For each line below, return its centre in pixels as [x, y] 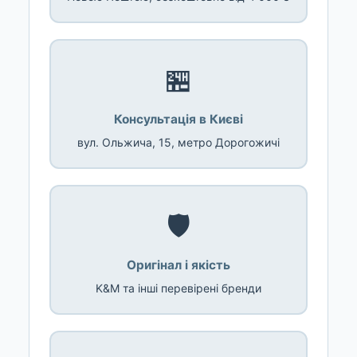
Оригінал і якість [178, 265]
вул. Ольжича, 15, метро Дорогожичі [178, 143]
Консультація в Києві [178, 120]
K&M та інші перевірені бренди [178, 288]
